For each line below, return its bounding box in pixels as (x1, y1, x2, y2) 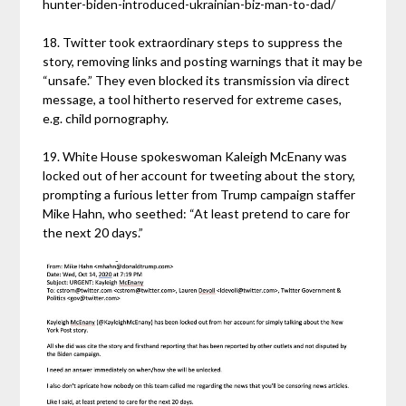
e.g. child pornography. (43, 111, 169, 127)
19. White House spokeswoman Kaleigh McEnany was (43, 149, 348, 165)
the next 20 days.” (43, 225, 144, 241)
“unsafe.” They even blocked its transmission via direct (43, 72, 351, 89)
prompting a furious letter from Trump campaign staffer (43, 187, 356, 203)
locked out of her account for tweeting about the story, (43, 168, 356, 184)
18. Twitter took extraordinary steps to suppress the (43, 34, 343, 51)
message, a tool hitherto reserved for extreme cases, (43, 92, 343, 108)
